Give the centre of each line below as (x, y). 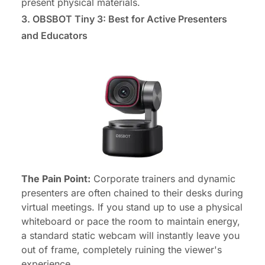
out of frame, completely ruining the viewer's (122, 250)
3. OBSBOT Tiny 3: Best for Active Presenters (124, 19)
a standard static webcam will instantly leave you (130, 236)
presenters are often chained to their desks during (132, 193)
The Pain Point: (56, 179)
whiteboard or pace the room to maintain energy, (131, 222)
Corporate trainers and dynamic (163, 179)
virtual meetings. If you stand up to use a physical (132, 207)
